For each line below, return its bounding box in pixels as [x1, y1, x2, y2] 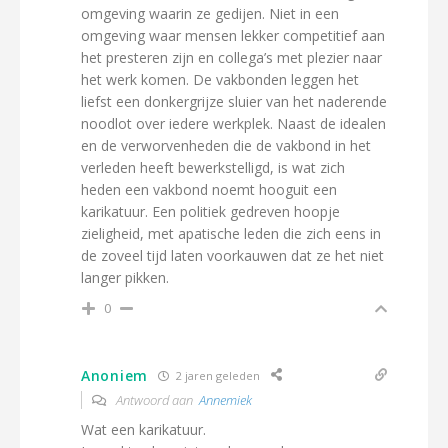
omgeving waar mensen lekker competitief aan [81, 26, 385, 45]
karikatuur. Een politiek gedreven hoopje [81, 202, 340, 221]
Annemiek [199, 391, 252, 409]
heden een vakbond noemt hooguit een [81, 180, 337, 199]
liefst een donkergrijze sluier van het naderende [81, 92, 387, 111]
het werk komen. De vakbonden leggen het [81, 70, 359, 89]
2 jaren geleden [172, 367, 260, 383]
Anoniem [81, 365, 148, 385]
